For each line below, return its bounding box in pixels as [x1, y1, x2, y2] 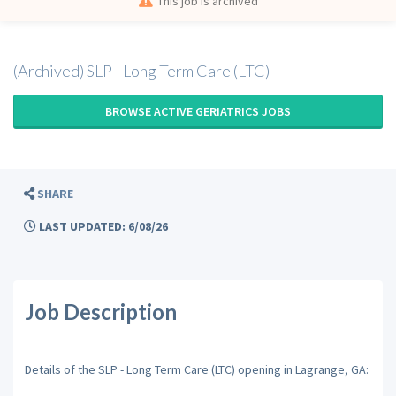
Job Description [24, 299, 177, 324]
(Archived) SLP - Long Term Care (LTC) [13, 61, 270, 80]
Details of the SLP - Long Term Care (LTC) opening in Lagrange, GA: [24, 361, 369, 377]
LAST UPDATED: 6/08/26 [36, 218, 168, 234]
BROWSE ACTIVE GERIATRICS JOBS [105, 103, 291, 119]
